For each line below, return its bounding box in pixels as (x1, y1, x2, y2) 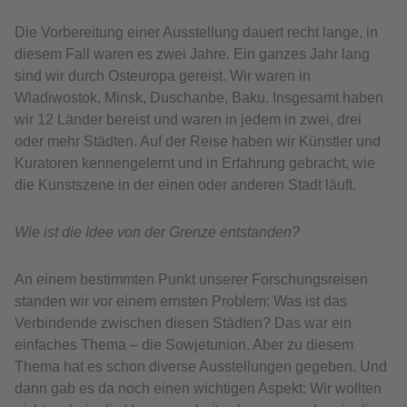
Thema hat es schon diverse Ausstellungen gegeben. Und (15, 359, 387, 375)
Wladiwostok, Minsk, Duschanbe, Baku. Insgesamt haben (15, 90, 383, 106)
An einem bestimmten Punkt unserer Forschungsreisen (15, 272, 368, 288)
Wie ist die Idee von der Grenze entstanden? (15, 224, 300, 241)
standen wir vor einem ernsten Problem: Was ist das (15, 293, 347, 310)
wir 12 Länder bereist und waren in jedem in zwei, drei (15, 112, 362, 128)
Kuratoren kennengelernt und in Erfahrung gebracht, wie (15, 155, 375, 172)
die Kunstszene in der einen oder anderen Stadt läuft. (15, 177, 356, 194)
